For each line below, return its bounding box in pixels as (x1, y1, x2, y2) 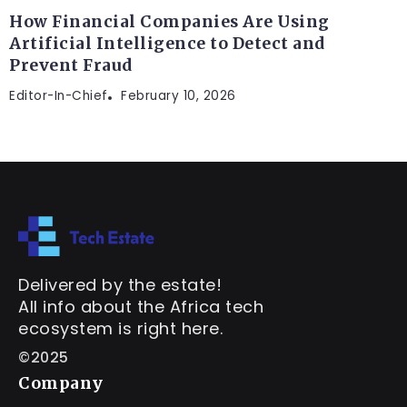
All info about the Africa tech (18, 295, 263, 319)
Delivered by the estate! (18, 273, 222, 297)
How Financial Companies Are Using (9, 11, 330, 32)
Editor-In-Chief (9, 86, 108, 104)
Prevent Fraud (9, 55, 133, 75)
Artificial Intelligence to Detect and (9, 33, 325, 54)
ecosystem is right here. (18, 317, 223, 341)
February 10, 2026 (121, 86, 236, 104)
